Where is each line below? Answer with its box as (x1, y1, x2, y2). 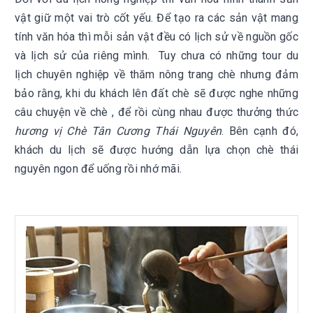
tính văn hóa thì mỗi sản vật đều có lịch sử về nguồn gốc (15, 30, 298, 43)
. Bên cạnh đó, (221, 124, 299, 138)
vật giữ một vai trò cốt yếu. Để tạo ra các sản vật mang (15, 11, 298, 24)
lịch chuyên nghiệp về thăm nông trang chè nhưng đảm (15, 68, 298, 81)
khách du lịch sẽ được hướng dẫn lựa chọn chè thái (15, 143, 298, 156)
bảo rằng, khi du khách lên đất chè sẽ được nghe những (15, 87, 298, 100)
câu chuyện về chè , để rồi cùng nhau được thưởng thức (15, 105, 298, 119)
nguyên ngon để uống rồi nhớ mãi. (15, 162, 182, 175)
